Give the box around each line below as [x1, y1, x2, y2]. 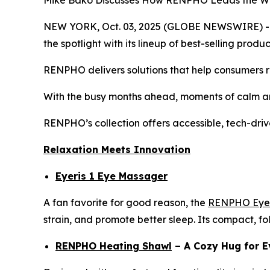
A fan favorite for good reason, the [43, 196, 208, 209]
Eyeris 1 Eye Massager [55, 170, 168, 182]
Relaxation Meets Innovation [43, 143, 190, 155]
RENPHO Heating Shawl [55, 240, 172, 252]
